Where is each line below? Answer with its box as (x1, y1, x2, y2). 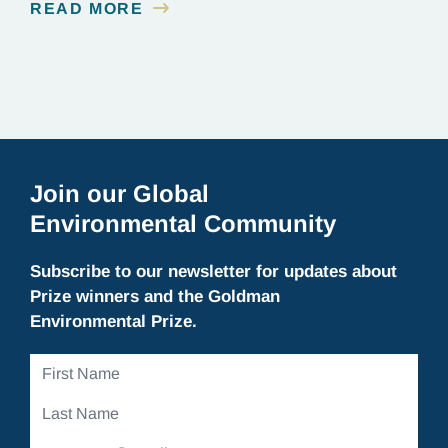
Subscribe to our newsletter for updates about (30, 262, 397, 282)
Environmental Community (30, 210, 336, 238)
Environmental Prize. (30, 312, 197, 332)
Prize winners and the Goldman (30, 287, 280, 307)
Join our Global (30, 180, 209, 208)
